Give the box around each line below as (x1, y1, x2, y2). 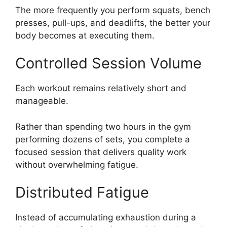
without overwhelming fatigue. (15, 159, 138, 170)
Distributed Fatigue (15, 183, 149, 202)
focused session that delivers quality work (15, 146, 186, 157)
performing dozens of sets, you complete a (15, 134, 190, 144)
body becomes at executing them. (15, 30, 155, 41)
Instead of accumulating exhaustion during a (15, 212, 196, 223)
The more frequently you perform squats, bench (15, 5, 210, 15)
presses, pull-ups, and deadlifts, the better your (15, 17, 210, 28)
